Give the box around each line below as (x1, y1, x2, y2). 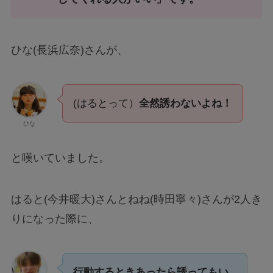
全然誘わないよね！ (138, 97, 232, 109)
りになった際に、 (10, 213, 99, 225)
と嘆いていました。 (10, 152, 110, 165)
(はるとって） (73, 97, 139, 109)
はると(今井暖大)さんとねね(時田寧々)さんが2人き (10, 193, 262, 206)
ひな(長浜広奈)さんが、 (10, 43, 128, 56)
